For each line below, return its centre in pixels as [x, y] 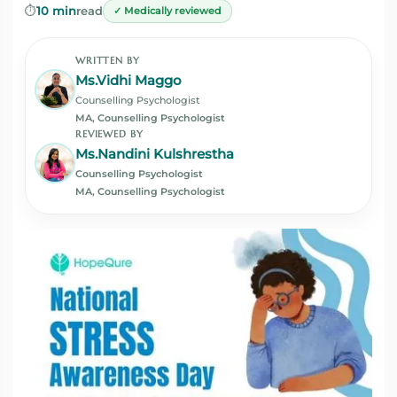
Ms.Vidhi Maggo [128, 81]
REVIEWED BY [109, 134]
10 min [56, 11]
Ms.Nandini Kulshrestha [155, 154]
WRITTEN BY [108, 60]
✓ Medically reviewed [167, 11]
